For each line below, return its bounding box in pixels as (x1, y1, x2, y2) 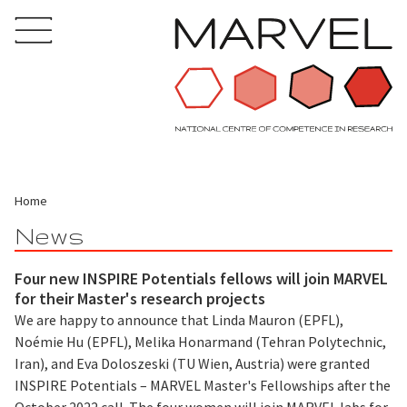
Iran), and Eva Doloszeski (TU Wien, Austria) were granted (15, 353, 370, 372)
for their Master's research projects (15, 287, 265, 309)
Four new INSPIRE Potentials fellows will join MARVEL (15, 267, 388, 289)
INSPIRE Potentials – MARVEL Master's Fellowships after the (15, 375, 391, 394)
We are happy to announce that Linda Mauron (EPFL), (15, 310, 343, 329)
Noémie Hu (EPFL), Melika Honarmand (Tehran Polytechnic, (15, 332, 386, 351)
